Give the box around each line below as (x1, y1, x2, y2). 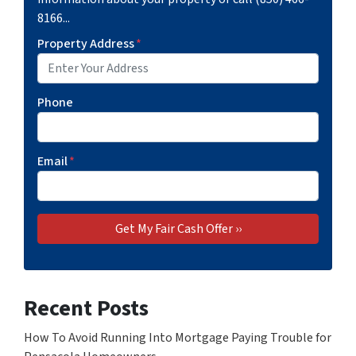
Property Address (37, 35, 134, 53)
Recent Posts (24, 292, 149, 325)
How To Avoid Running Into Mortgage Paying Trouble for (24, 329, 331, 347)
